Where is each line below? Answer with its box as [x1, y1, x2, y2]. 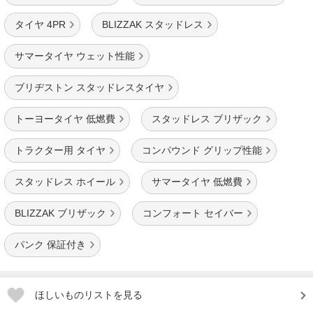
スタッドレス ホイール [15, 176, 115, 187]
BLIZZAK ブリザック [15, 208, 106, 219]
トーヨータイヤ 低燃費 [15, 113, 115, 124]
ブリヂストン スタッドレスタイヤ [15, 82, 164, 93]
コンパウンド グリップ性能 [142, 145, 262, 156]
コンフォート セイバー [143, 208, 243, 219]
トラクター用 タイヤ [15, 145, 105, 156]
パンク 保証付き [15, 239, 86, 250]
